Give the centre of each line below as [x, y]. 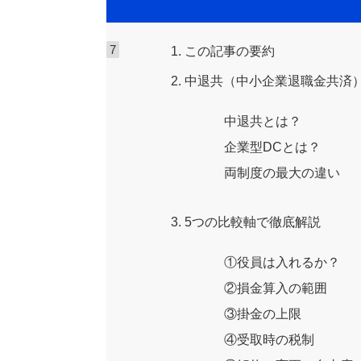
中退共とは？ [263, 121]
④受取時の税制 [269, 339]
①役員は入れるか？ [282, 262]
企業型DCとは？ [272, 147]
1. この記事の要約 [223, 51]
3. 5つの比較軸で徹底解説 [246, 222]
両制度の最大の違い [282, 172]
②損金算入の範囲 [276, 288]
